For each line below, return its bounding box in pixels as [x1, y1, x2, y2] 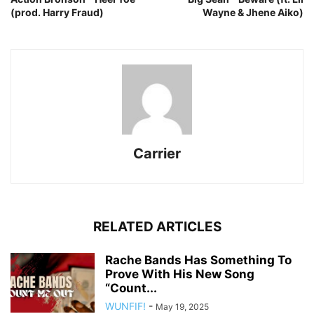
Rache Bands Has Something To [105, 253, 292, 268]
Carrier [133, 145, 181, 163]
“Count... [105, 281, 157, 296]
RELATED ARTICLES [93, 219, 221, 235]
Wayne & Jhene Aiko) [203, 6, 303, 19]
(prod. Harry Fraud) [11, 6, 104, 19]
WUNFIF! [105, 300, 146, 313]
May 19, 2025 [156, 301, 209, 313]
